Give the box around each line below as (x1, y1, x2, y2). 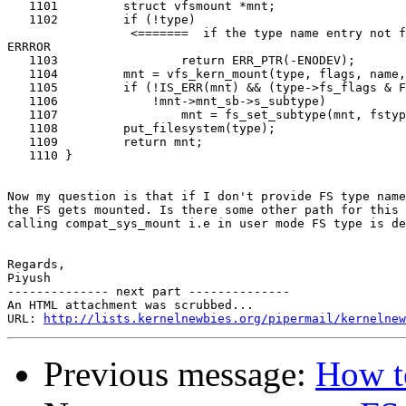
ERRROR (7, 40, 51, 54)
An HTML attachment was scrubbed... (7, 298, 254, 313)
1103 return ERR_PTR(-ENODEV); (7, 53, 355, 68)
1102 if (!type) (7, 13, 196, 27)
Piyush (7, 271, 51, 285)
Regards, (7, 257, 65, 272)
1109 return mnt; (7, 135, 203, 150)
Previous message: (43, 354, 315, 394)
